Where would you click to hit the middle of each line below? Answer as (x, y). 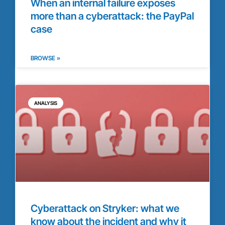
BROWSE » (45, 58)
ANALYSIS (46, 103)
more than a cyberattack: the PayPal (112, 16)
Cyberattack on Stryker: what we (105, 208)
